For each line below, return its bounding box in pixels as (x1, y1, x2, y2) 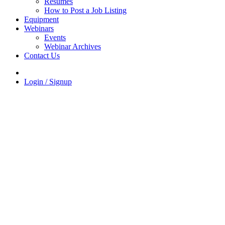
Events (44, 33, 66, 42)
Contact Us (24, 51, 60, 60)
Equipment (24, 15, 59, 24)
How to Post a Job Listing (44, 6, 127, 15)
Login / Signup (24, 77, 72, 86)
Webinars (24, 24, 54, 33)
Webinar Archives (44, 42, 101, 51)
